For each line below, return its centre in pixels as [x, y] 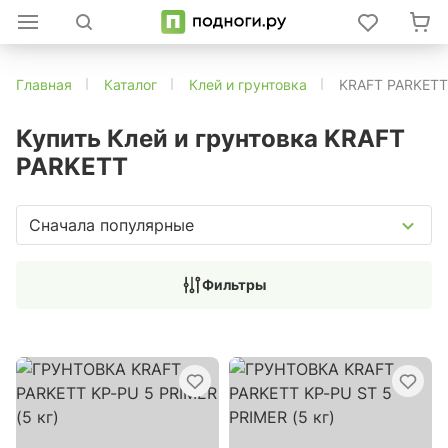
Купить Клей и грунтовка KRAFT [210, 138]
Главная [44, 84]
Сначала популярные [111, 224]
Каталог [130, 84]
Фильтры [234, 284]
